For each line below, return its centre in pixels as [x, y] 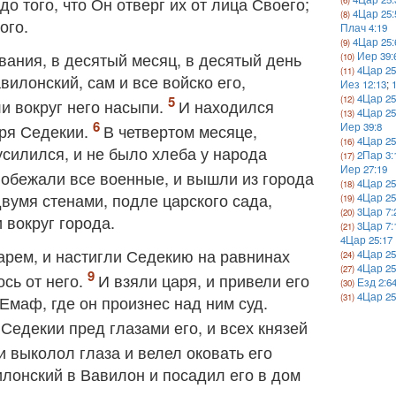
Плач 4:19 [364, 27]
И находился [226, 106]
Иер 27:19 [364, 169]
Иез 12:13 [364, 84]
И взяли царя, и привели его [204, 280]
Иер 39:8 [362, 126]
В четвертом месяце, [180, 131]
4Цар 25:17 [367, 240]
